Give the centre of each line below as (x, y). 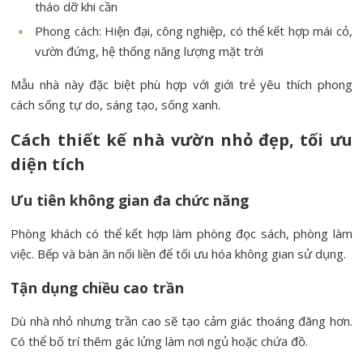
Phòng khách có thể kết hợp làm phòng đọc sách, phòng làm (181, 234)
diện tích (48, 164)
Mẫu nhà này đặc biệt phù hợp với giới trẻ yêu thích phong (181, 85)
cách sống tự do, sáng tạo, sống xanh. (116, 105)
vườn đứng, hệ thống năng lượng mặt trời (149, 51)
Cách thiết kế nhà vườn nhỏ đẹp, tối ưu (181, 140)
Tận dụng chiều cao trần (98, 288)
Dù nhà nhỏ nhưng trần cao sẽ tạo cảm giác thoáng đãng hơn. (181, 321)
